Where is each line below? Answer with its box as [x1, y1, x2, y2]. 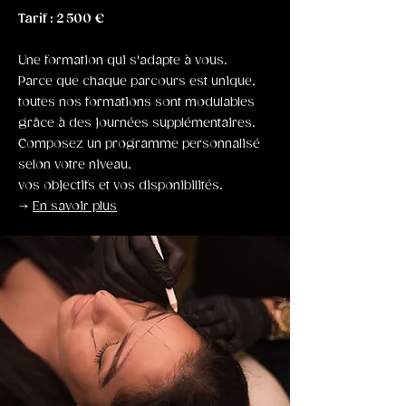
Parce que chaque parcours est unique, [18, 74, 256, 89]
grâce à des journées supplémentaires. [18, 116, 256, 130]
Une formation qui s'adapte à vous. [18, 53, 227, 68]
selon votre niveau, [18, 158, 131, 172]
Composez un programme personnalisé [18, 137, 260, 151]
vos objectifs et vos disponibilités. [18, 179, 223, 193]
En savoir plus [33, 199, 117, 214]
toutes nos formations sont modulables [18, 95, 255, 110]
